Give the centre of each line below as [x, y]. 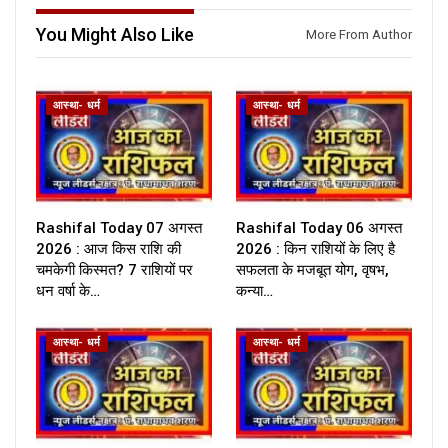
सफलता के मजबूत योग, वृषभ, [312, 270]
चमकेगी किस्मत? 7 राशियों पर [114, 270]
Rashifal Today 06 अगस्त [319, 228]
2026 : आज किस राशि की [108, 249]
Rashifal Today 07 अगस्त [119, 228]
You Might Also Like [115, 35]
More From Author [359, 35]
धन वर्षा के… [68, 291]
